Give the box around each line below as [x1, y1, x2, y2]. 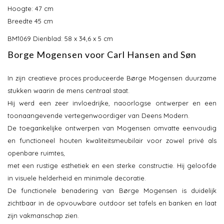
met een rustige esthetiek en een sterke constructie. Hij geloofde [7, 161, 216, 170]
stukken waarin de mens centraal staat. [7, 86, 131, 95]
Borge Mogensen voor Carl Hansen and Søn [7, 49, 196, 60]
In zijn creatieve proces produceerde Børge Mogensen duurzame [7, 74, 216, 82]
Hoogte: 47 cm [7, 4, 53, 13]
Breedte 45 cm [7, 17, 53, 25]
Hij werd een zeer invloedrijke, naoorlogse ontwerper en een [7, 99, 216, 107]
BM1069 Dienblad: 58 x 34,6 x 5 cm [7, 34, 113, 43]
